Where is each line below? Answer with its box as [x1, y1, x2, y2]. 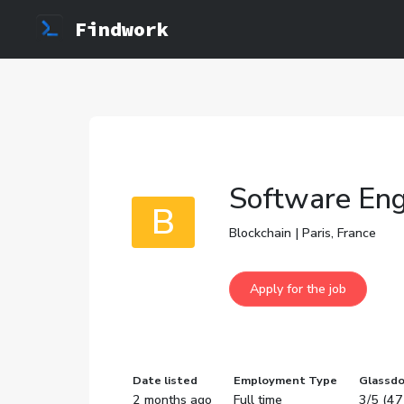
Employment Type [233, 372, 337, 388]
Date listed [132, 372, 197, 388]
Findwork [75, 16, 169, 41]
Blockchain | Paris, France [229, 225, 377, 242]
